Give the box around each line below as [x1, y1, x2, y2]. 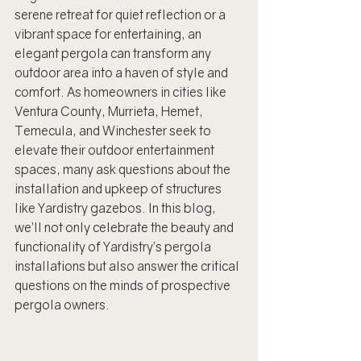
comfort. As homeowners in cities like [15, 84, 229, 100]
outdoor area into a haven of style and [15, 64, 230, 81]
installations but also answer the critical [15, 258, 242, 274]
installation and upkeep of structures [15, 180, 224, 197]
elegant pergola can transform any [15, 45, 214, 61]
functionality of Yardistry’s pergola [15, 239, 214, 255]
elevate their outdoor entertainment [15, 142, 217, 158]
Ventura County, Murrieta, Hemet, [15, 103, 205, 119]
